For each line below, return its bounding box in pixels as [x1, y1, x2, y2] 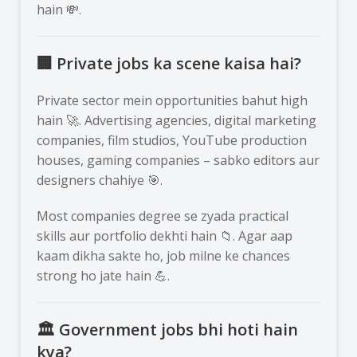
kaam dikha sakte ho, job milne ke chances [37, 246, 291, 265]
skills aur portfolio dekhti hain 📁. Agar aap [37, 226, 293, 245]
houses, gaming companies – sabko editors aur [37, 151, 320, 169]
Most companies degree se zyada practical [37, 206, 289, 225]
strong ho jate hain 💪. [37, 266, 171, 284]
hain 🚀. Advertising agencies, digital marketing [37, 111, 317, 129]
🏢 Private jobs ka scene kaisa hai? [37, 52, 302, 74]
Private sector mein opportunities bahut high [37, 91, 308, 109]
